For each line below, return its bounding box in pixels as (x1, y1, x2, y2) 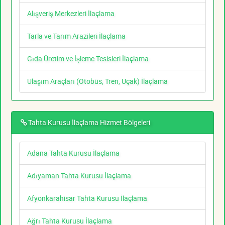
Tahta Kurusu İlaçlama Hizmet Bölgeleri (28, 118, 150, 128)
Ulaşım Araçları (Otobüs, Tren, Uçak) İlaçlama (27, 76, 168, 86)
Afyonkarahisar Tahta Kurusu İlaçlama (27, 193, 147, 203)
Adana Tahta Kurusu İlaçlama (27, 148, 120, 158)
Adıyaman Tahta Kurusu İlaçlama (27, 171, 131, 181)
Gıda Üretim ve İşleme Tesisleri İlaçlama (27, 54, 149, 64)
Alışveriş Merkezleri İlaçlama (27, 9, 115, 19)
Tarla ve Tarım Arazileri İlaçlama (27, 31, 126, 41)
